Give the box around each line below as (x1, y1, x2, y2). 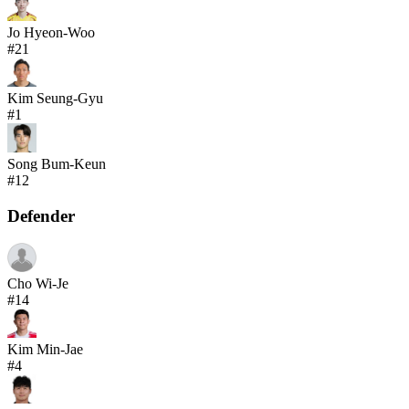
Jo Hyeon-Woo (7, 24, 95, 40)
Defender (7, 205, 75, 225)
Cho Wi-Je (7, 276, 68, 292)
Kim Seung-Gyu (7, 89, 103, 106)
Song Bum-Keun (7, 155, 106, 172)
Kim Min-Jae (7, 341, 83, 358)
